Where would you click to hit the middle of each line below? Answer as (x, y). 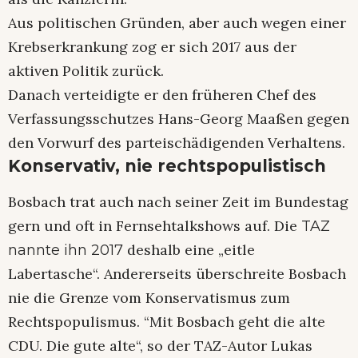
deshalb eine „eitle (191, 250)
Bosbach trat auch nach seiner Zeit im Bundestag (178, 202)
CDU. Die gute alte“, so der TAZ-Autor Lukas (160, 346)
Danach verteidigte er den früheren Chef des (162, 95)
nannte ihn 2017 (68, 251)
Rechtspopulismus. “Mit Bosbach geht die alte (167, 322)
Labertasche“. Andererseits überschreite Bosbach (177, 274)
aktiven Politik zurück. (86, 71)
